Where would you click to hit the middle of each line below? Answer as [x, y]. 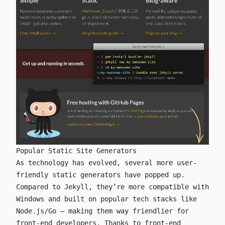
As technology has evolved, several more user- [106, 162]
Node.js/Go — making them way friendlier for [102, 211]
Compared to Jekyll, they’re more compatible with [113, 187]
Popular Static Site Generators [76, 150]
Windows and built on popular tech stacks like [106, 199]
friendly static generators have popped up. [100, 175]
